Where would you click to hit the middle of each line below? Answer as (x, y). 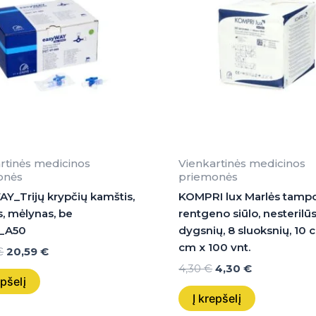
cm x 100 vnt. (215, 248)
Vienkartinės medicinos (242, 163)
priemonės (208, 176)
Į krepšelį (217, 299)
